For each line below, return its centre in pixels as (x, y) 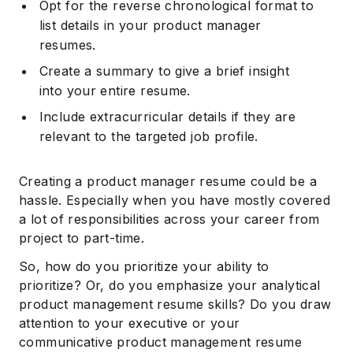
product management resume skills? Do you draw (175, 304)
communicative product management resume (160, 342)
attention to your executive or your (130, 323)
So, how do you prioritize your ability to (144, 266)
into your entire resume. (115, 90)
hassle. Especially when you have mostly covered (175, 200)
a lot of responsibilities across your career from (169, 219)
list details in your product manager (150, 25)
